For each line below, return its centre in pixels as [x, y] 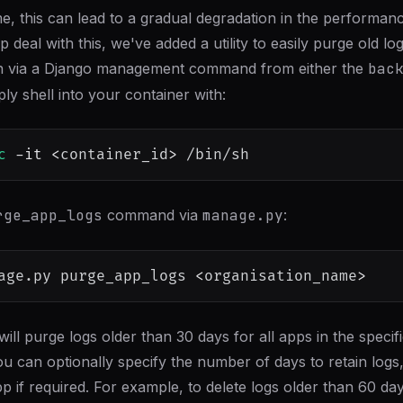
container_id [114, 155]
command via [152, 215]
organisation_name [281, 276]
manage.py [243, 215]
